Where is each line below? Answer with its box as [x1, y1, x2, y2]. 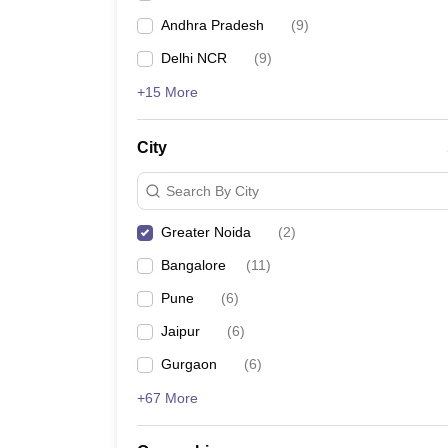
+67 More [137, 390, 198, 406]
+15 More [137, 84, 198, 100]
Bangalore [161, 257, 226, 273]
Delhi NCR [161, 50, 227, 66]
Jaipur [161, 323, 200, 339]
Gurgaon [161, 356, 217, 372]
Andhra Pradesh [161, 17, 264, 33]
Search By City [166, 182, 259, 199]
